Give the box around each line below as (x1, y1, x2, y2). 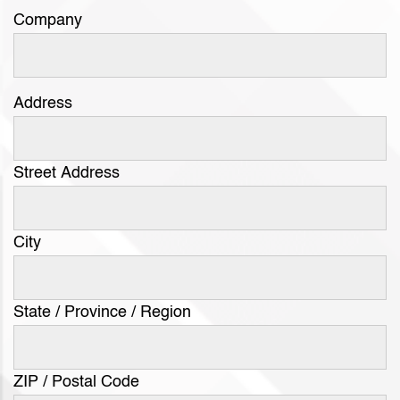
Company (13, 12, 82, 29)
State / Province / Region (13, 304, 191, 321)
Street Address (13, 165, 120, 181)
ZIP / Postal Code (13, 374, 139, 390)
